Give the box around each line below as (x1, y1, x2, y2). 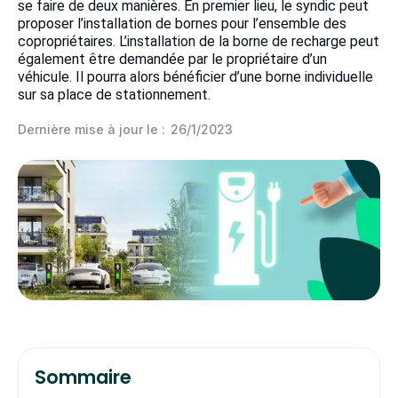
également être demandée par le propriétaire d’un (18, 51, 327, 68)
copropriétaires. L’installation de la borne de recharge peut (18, 33, 379, 50)
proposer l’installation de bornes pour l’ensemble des (18, 15, 346, 32)
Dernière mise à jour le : (18, 122, 165, 137)
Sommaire (35, 364, 131, 391)
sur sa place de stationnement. (18, 86, 211, 103)
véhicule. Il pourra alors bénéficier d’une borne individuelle (18, 68, 373, 85)
